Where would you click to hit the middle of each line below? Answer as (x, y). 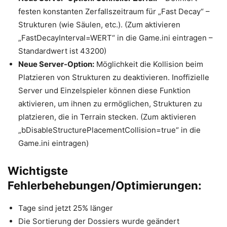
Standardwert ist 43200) (62, 51)
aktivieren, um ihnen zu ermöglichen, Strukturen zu (110, 104)
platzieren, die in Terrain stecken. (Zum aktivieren (107, 117)
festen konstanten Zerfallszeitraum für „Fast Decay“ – (114, 11)
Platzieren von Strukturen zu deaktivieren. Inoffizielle (114, 77)
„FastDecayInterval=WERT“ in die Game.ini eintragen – (116, 38)
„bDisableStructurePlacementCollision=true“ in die (109, 130)
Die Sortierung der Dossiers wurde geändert (99, 221)
